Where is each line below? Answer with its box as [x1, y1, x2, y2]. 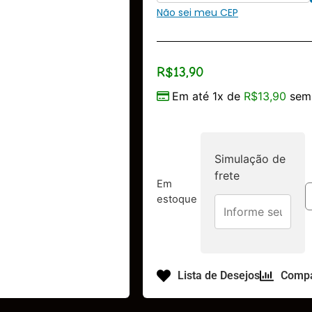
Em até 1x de [172, 89, 244, 104]
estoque [157, 192, 197, 205]
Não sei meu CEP [157, 5, 238, 19]
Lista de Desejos [178, 268, 260, 282]
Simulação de [214, 152, 286, 166]
